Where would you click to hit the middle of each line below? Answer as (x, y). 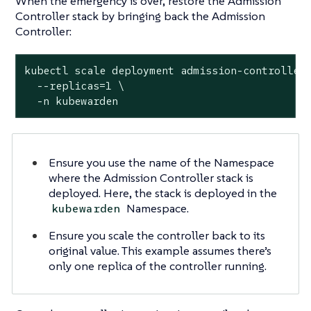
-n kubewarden (71, 101)
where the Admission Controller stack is (151, 177)
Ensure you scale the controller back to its (157, 235)
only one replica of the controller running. (157, 266)
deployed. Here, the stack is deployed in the (162, 193)
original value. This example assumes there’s (160, 250)
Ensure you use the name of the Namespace (161, 162)
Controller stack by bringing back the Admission (140, 16)
